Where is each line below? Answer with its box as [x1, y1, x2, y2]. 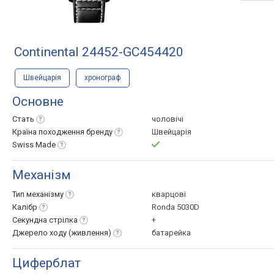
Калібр [12, 202, 37, 212]
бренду [86, 127, 113, 136]
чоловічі [152, 114, 183, 124]
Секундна [12, 215, 49, 224]
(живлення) [68, 228, 111, 237]
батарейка [152, 228, 191, 237]
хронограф [84, 73, 121, 82]
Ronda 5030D [152, 202, 199, 212]
